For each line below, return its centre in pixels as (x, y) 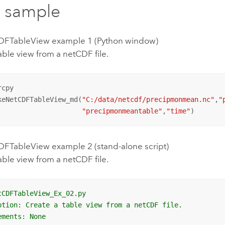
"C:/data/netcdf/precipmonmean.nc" (148, 100)
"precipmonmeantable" (122, 111)
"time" (179, 111)
